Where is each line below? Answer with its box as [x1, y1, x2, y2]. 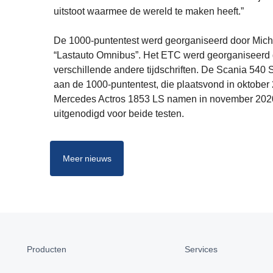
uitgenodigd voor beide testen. [54, 108, 184, 119]
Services [185, 244, 218, 254]
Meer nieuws [63, 154, 112, 163]
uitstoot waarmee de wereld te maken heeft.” [54, 6, 244, 16]
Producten [27, 244, 66, 254]
